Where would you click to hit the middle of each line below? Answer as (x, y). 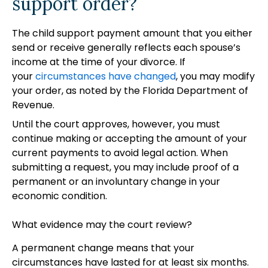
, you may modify (215, 76)
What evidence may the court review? (102, 225)
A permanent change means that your (103, 248)
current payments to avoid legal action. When (120, 153)
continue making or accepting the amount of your (130, 138)
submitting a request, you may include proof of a (125, 167)
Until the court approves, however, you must (116, 124)
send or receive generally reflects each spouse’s (126, 48)
